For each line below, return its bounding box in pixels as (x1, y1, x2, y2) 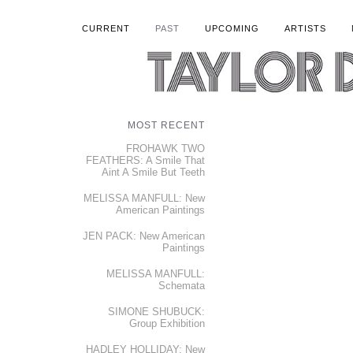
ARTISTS (284, 24, 326, 33)
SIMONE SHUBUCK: (108, 306, 205, 318)
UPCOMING (204, 24, 259, 33)
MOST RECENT (128, 120, 205, 131)
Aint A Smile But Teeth (102, 166, 205, 178)
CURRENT (81, 24, 130, 33)
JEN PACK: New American (83, 230, 205, 242)
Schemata (158, 280, 205, 292)
